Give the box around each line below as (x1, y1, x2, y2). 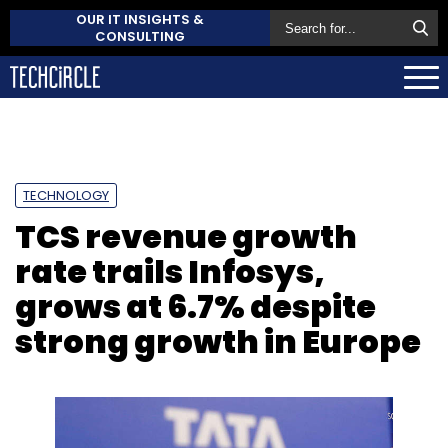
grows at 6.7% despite (15, 283, 376, 329)
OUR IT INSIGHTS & (76, 10, 204, 29)
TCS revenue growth (15, 213, 357, 259)
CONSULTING (95, 27, 185, 46)
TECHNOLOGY (23, 185, 109, 205)
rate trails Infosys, (15, 248, 325, 294)
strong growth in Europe (15, 318, 421, 364)
